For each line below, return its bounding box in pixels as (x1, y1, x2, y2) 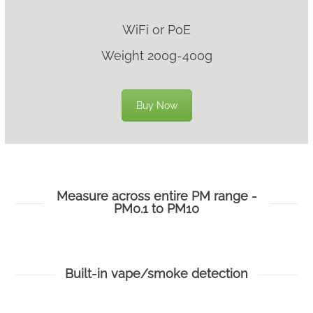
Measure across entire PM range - (56, 189, 257, 204)
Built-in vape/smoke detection (65, 266, 248, 282)
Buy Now (136, 100, 177, 112)
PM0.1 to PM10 (114, 201, 199, 217)
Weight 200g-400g (101, 48, 212, 64)
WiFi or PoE (122, 22, 191, 38)
